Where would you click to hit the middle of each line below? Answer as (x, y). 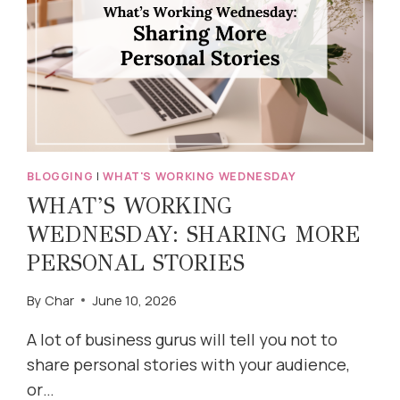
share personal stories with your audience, (189, 364)
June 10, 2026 (134, 300)
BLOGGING (60, 177)
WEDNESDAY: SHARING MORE (194, 234)
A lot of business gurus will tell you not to (183, 339)
